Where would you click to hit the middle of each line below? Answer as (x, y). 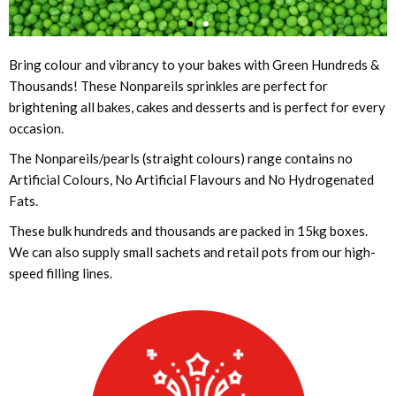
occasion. (36, 128)
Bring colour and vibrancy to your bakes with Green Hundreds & (194, 65)
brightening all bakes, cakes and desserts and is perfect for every (197, 107)
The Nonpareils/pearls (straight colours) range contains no (181, 158)
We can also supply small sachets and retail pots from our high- (192, 252)
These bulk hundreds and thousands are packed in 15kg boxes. (188, 231)
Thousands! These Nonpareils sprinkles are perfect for (168, 86)
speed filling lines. (61, 273)
